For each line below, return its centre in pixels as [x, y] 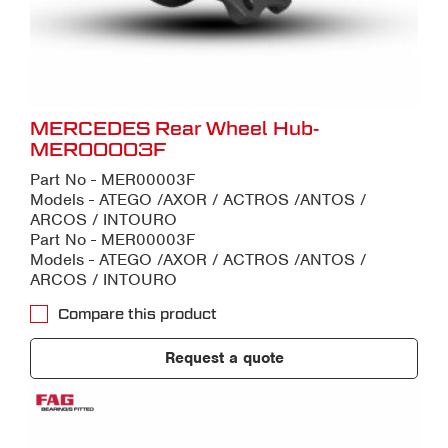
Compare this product [137, 313]
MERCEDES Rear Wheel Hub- [174, 128]
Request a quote [224, 357]
